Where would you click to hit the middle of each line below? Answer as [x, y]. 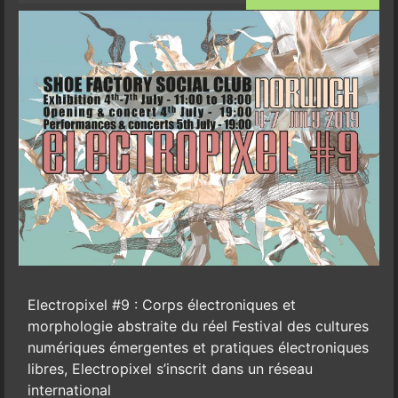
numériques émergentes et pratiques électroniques [198, 348]
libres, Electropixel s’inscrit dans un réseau [170, 369]
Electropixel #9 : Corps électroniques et [161, 305]
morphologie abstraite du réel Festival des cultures [198, 326]
